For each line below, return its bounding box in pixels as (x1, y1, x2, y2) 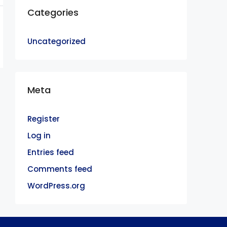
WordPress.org (27, 180, 85, 191)
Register (27, 113, 60, 124)
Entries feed (27, 147, 74, 158)
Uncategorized (27, 36, 86, 47)
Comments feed (27, 164, 92, 174)
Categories (27, 6, 79, 19)
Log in (27, 130, 51, 141)
